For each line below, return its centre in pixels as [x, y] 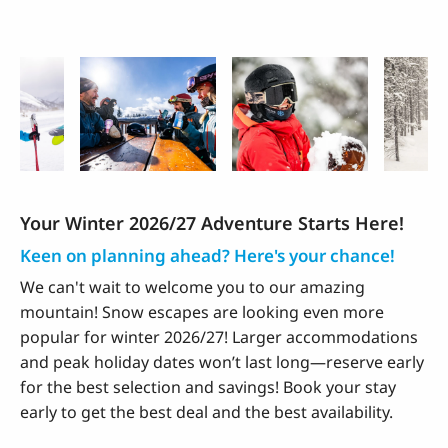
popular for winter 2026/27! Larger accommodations [219, 336]
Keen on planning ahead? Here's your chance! [207, 255]
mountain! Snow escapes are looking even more [202, 311]
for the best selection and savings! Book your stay [208, 386]
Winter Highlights [107, 71]
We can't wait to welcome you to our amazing [192, 286]
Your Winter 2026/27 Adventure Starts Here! [212, 222]
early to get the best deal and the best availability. [210, 411]
